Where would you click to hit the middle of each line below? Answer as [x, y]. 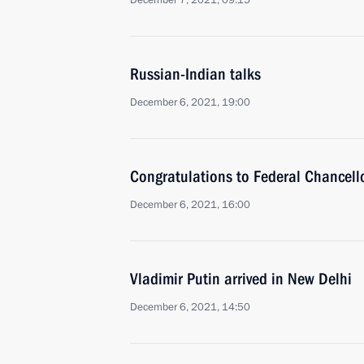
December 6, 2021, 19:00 [190, 102]
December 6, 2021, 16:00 [190, 205]
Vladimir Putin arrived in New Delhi [241, 279]
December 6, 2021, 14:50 [190, 307]
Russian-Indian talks [195, 74]
